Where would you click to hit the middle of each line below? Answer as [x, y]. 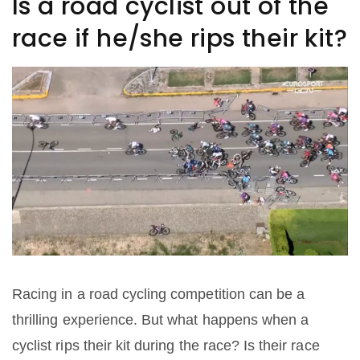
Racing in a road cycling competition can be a [159, 295]
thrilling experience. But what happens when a [161, 320]
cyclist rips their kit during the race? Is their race [166, 346]
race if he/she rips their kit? [180, 39]
